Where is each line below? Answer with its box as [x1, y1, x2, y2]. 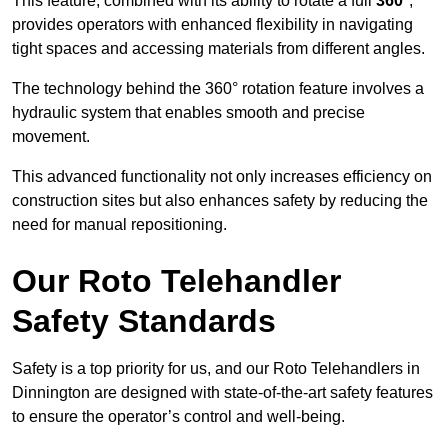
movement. [12, 128, 90, 146]
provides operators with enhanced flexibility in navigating [12, 16, 413, 34]
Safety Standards [12, 303, 276, 340]
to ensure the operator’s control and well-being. [12, 408, 345, 426]
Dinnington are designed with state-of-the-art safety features [12, 384, 433, 402]
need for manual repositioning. [12, 216, 227, 234]
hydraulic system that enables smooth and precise [12, 104, 365, 122]
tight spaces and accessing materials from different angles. [12, 40, 425, 58]
